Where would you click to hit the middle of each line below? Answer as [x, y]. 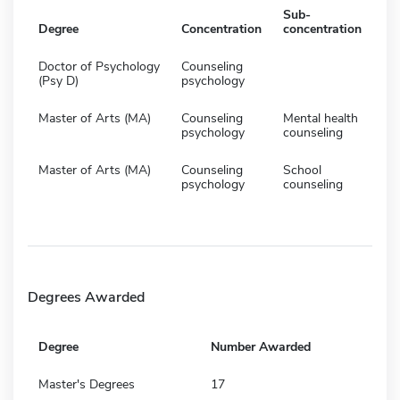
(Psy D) [58, 80]
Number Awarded [261, 346]
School [302, 170]
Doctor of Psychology [99, 66]
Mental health [321, 118]
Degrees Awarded [86, 297]
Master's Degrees [87, 384]
